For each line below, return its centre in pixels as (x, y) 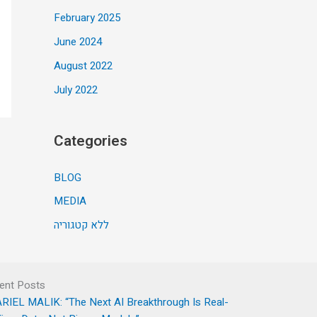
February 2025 (87, 18)
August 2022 (83, 65)
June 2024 (78, 42)
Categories (91, 141)
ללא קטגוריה (81, 225)
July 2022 (76, 90)
